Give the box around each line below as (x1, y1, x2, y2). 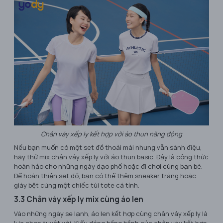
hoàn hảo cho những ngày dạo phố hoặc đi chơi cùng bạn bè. (14, 161, 203, 171)
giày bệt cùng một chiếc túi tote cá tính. (14, 180, 139, 190)
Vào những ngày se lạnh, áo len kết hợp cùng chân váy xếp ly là (14, 209, 208, 218)
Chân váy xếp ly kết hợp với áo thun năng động (41, 129, 182, 138)
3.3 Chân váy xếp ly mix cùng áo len (14, 194, 143, 205)
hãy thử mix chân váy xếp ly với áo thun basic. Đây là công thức (14, 152, 209, 161)
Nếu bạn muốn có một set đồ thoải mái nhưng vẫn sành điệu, (14, 142, 202, 152)
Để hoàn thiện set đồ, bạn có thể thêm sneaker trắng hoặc (14, 171, 196, 180)
